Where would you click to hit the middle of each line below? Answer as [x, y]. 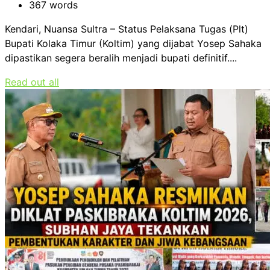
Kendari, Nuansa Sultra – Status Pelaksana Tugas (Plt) [127, 29]
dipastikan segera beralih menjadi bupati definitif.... [121, 58]
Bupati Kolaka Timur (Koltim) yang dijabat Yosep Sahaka [133, 44]
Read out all [32, 82]
